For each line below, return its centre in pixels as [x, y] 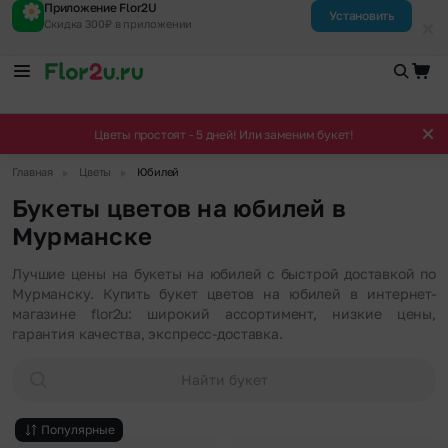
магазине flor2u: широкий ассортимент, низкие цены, [224, 314]
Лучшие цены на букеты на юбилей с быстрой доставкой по [224, 274]
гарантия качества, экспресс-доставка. [147, 334]
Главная [33, 172]
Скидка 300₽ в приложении [118, 23]
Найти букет [224, 380]
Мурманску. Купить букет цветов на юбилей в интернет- [224, 294]
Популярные [78, 430]
